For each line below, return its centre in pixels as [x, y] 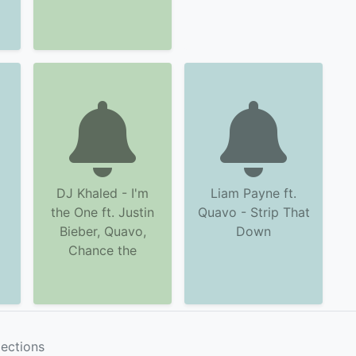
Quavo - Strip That [253, 212]
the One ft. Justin [103, 212]
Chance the [103, 250]
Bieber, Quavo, [103, 231]
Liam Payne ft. [253, 193]
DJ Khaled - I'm [103, 193]
